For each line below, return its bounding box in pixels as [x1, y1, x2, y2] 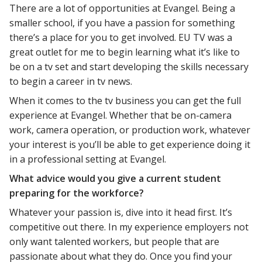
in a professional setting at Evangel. [9, 152, 166, 166]
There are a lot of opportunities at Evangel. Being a [9, 1, 235, 15]
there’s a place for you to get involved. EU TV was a [9, 30, 232, 44]
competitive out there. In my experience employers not [9, 220, 249, 233]
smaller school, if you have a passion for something [9, 16, 235, 29]
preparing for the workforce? [9, 186, 144, 199]
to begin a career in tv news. [9, 74, 132, 88]
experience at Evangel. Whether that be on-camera [9, 108, 232, 122]
